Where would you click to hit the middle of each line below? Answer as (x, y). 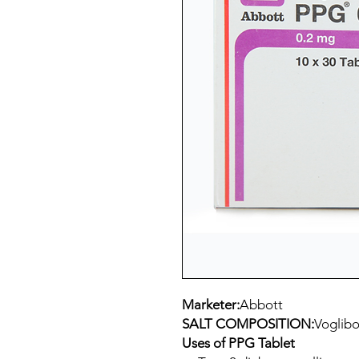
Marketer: (211, 304)
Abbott (261, 304)
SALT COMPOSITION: (248, 323)
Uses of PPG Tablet (238, 343)
